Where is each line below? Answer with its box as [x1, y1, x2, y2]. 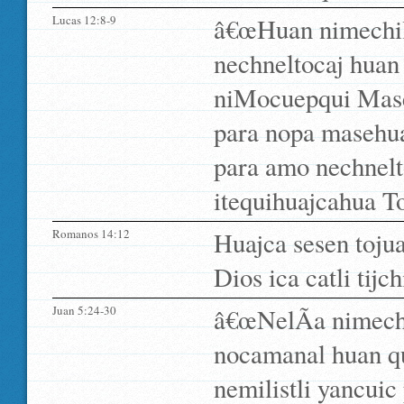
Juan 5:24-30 [52, 302, 116, 318]
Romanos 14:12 [52, 225, 130, 242]
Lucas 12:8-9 [52, 12, 116, 28]
